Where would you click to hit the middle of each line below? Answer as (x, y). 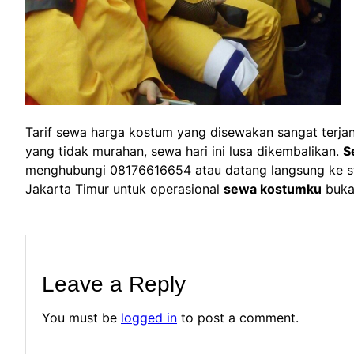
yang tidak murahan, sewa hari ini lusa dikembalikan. (184, 151)
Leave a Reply (114, 284)
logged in (149, 317)
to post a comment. (238, 317)
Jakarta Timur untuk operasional (124, 188)
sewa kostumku (273, 188)
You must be (81, 317)
